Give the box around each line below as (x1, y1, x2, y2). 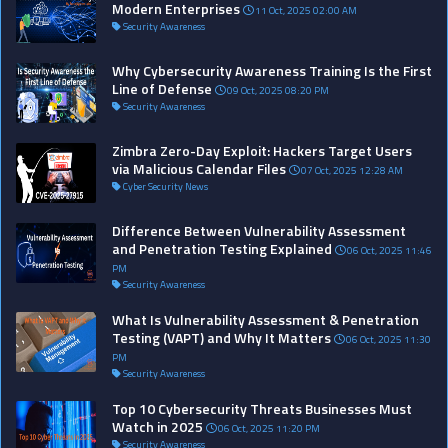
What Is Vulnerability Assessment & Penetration (112, 308, 419, 330)
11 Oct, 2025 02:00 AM (253, 2, 357, 18)
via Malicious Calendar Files (112, 157, 286, 179)
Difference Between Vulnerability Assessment (112, 219, 406, 241)
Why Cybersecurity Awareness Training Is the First (112, 59, 432, 81)
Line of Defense (112, 77, 212, 99)
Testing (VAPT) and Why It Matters (112, 326, 331, 348)
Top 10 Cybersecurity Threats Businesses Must (112, 397, 412, 419)
